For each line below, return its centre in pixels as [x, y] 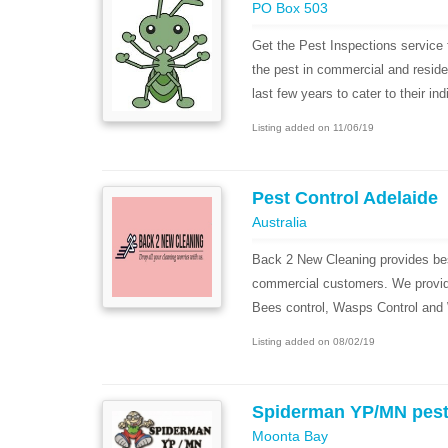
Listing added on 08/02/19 [313, 341]
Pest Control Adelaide [345, 198]
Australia [279, 222]
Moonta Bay [290, 436]
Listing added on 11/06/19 [313, 127]
